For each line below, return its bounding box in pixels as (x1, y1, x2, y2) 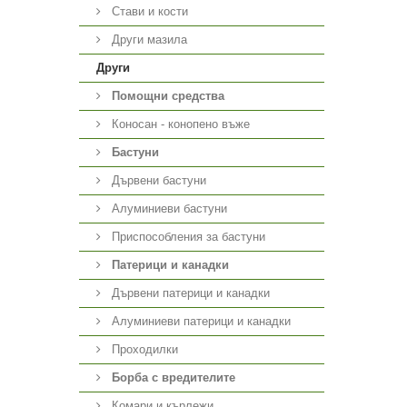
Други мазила (108, 33, 187, 46)
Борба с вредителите (112, 371, 235, 384)
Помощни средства (112, 89, 224, 103)
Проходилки (108, 342, 178, 356)
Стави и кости (108, 5, 188, 18)
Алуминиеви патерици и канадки (108, 314, 291, 328)
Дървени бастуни (108, 174, 206, 187)
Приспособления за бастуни (108, 230, 265, 243)
